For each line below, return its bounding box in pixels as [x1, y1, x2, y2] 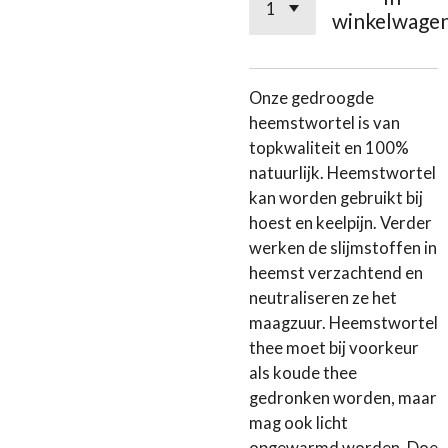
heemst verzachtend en [249, 263, 423, 284]
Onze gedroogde [249, 88, 374, 109]
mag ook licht [249, 413, 348, 434]
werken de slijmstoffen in [249, 238, 437, 259]
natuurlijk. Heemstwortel [249, 163, 436, 184]
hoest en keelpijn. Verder [249, 213, 432, 234]
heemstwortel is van [249, 113, 400, 134]
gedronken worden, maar [249, 388, 437, 409]
